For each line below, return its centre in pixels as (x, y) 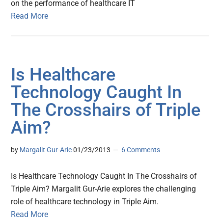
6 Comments (141, 150)
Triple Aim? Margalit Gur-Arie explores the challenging (104, 189)
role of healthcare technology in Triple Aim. (86, 202)
